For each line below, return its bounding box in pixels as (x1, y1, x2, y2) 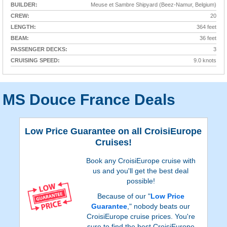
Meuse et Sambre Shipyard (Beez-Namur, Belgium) (91, 2, 216, 8)
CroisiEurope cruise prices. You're (86, 212, 195, 221)
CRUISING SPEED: (11, 57, 60, 64)
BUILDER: (11, 2, 37, 8)
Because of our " (97, 192, 150, 201)
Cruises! (95, 137, 132, 148)
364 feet (197, 24, 216, 30)
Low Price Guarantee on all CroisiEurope (25, 126, 202, 137)
